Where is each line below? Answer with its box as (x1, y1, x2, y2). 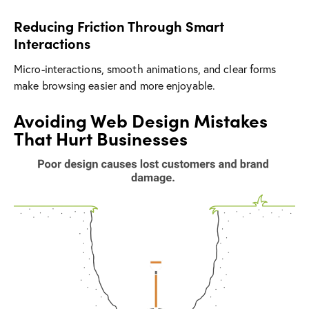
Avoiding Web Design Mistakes (14, 108, 268, 133)
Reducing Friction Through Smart (14, 17, 224, 36)
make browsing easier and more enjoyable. (14, 78, 216, 93)
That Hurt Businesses (14, 126, 188, 151)
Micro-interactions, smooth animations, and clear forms (14, 61, 277, 77)
